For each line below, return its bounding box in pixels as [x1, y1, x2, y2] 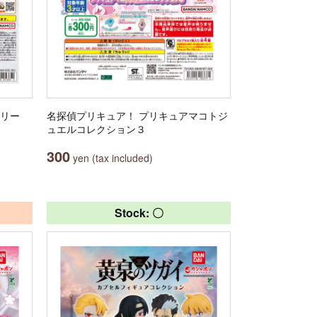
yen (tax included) [70, 151, 153, 165]
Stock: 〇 [114, 204, 163, 221]
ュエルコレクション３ [47, 122, 146, 136]
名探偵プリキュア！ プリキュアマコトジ [47, 108, 228, 122]
